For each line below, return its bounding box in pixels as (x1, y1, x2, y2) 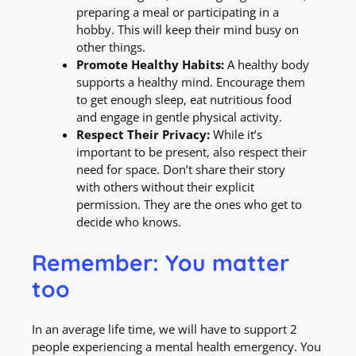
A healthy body (224, 56, 309, 73)
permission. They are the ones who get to (76, 196, 302, 213)
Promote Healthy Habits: (76, 56, 224, 73)
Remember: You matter (32, 248, 289, 277)
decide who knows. (76, 214, 181, 230)
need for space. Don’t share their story (76, 161, 285, 178)
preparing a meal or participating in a (76, 4, 279, 21)
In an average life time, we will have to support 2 (32, 320, 297, 337)
